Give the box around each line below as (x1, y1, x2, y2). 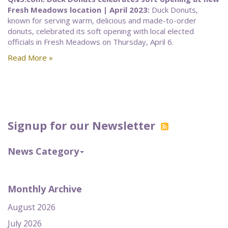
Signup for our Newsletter (8, 118, 158, 133)
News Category (8, 145, 79, 157)
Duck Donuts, (150, 5, 198, 15)
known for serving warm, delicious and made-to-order (8, 15, 196, 25)
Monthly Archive (8, 183, 82, 195)
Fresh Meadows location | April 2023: (8, 5, 150, 15)
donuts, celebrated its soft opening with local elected (8, 26, 194, 36)
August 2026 (8, 202, 55, 213)
